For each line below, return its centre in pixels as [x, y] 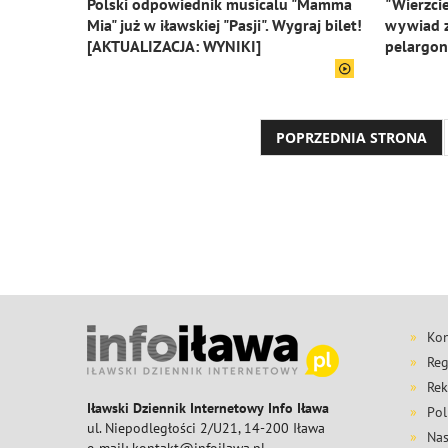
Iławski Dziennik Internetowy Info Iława [208, 408]
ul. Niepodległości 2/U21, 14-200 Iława [206, 428]
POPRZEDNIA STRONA [351, 137]
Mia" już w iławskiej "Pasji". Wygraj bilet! [224, 25]
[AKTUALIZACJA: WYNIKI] [174, 46]
